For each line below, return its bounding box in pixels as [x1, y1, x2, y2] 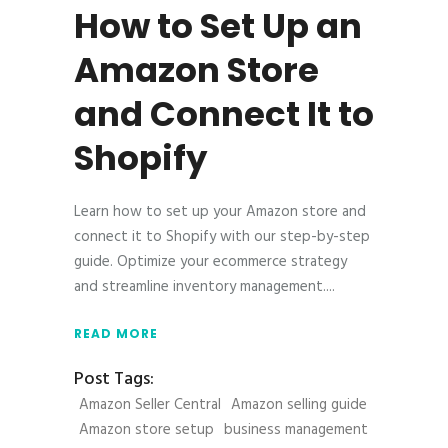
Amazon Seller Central [79, 392, 221, 417]
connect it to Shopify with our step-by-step [74, 225, 370, 250]
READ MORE [74, 325, 158, 343]
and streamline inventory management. [74, 275, 326, 300]
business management [224, 417, 368, 442]
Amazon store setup [79, 417, 214, 442]
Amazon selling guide [231, 392, 367, 417]
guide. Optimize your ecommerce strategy [74, 250, 347, 275]
